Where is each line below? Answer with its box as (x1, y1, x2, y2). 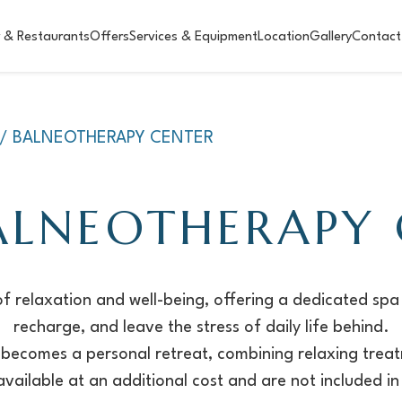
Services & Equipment (129, 31, 258, 44)
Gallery (310, 31, 352, 44)
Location (258, 31, 310, 44)
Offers (90, 31, 129, 44)
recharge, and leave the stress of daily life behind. (13, 319, 389, 336)
